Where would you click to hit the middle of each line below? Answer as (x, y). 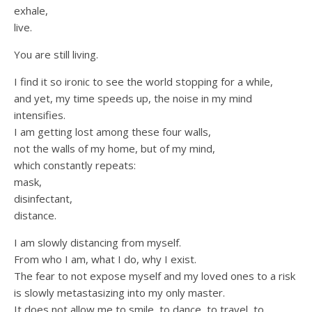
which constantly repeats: (75, 165)
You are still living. (56, 55)
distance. (35, 216)
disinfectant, (43, 199)
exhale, (31, 11)
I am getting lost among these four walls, (112, 132)
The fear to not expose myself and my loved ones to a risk (155, 276)
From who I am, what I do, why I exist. (105, 259)
